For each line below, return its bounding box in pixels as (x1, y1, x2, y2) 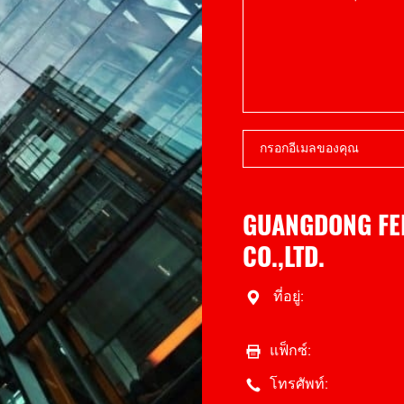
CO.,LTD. (243, 237, 326, 275)
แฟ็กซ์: (270, 342, 312, 360)
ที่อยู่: (270, 288, 305, 306)
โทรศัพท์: (270, 374, 329, 392)
